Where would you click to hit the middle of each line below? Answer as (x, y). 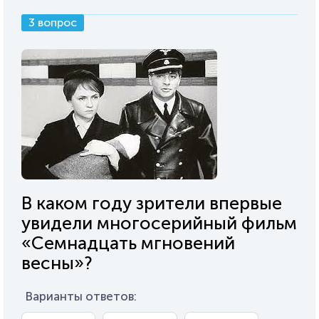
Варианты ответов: (81, 296)
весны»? (57, 263)
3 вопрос (53, 22)
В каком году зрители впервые (152, 203)
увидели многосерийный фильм (159, 223)
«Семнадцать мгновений (128, 243)
